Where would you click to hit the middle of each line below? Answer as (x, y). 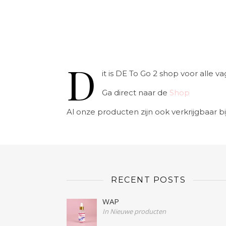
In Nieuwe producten (134, 211)
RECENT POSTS (148, 180)
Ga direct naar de (136, 93)
